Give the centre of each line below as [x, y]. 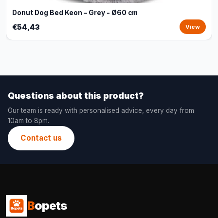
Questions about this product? [76, 96]
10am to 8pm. [28, 121]
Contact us [41, 138]
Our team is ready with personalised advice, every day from [101, 110]
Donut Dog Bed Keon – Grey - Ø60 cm [75, 13]
